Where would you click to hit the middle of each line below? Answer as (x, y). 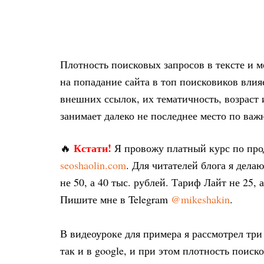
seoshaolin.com (93, 165)
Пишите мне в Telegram (115, 199)
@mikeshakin (200, 199)
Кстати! (93, 148)
